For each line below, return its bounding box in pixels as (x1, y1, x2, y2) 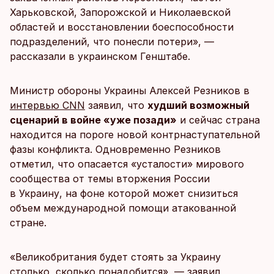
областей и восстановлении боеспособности (10, 21, 234, 33)
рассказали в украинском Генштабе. (10, 50, 190, 62)
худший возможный (147, 99, 250, 111)
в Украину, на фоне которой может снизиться (10, 187, 238, 199)
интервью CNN (10, 99, 85, 111)
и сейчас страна (177, 114, 260, 126)
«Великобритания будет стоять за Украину (10, 251, 221, 263)
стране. (10, 217, 46, 229)
